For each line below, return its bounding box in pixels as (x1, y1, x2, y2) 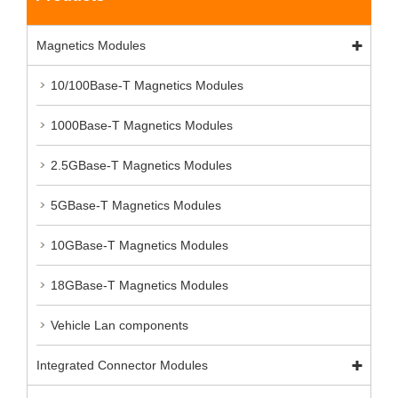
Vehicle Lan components (51, 317, 188, 332)
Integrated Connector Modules (36, 357, 208, 372)
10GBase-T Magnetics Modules (51, 237, 228, 252)
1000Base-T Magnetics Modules (51, 117, 233, 132)
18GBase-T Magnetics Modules (51, 277, 228, 292)
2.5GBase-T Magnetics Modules (51, 157, 232, 172)
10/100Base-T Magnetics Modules (51, 77, 243, 92)
